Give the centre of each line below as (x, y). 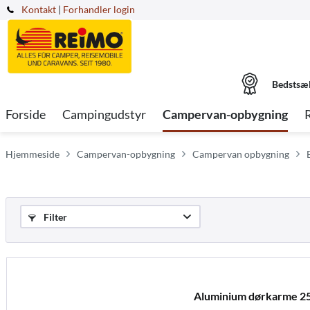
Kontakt (39, 9)
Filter (54, 217)
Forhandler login (99, 9)
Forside (26, 114)
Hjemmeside (33, 154)
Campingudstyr (104, 114)
